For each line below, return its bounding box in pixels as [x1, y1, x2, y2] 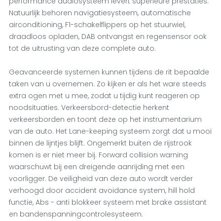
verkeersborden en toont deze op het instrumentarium [8, 114, 202, 124]
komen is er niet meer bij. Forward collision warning [8, 150, 188, 160]
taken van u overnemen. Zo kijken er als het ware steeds [8, 79, 206, 89]
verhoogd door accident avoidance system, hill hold [8, 185, 195, 195]
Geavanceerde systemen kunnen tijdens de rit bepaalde [8, 67, 209, 77]
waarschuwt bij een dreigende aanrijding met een [8, 162, 184, 172]
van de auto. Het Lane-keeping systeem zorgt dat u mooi [8, 126, 212, 136]
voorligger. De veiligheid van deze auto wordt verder [8, 174, 193, 184]
